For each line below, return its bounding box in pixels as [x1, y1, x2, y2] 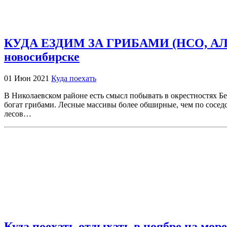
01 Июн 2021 [4, 74, 51, 83]
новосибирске [4, 50, 80, 64]
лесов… [4, 109, 31, 119]
